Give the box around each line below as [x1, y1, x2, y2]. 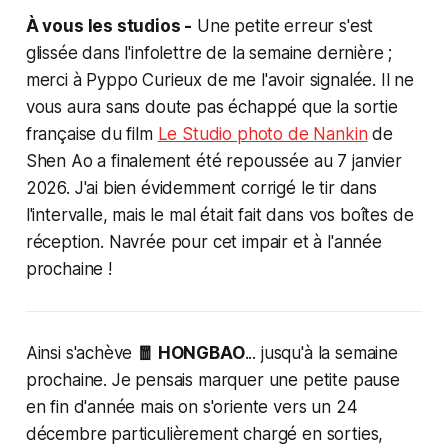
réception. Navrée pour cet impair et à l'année [25, 231, 382, 252]
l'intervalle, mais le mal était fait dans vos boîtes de [25, 204, 414, 225]
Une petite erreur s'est [192, 15, 374, 36]
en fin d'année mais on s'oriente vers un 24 [25, 396, 358, 417]
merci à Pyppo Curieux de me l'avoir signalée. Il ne [25, 69, 415, 90]
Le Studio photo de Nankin [157, 123, 368, 144]
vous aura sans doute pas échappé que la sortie [25, 96, 398, 117]
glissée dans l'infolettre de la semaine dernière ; [25, 42, 393, 63]
